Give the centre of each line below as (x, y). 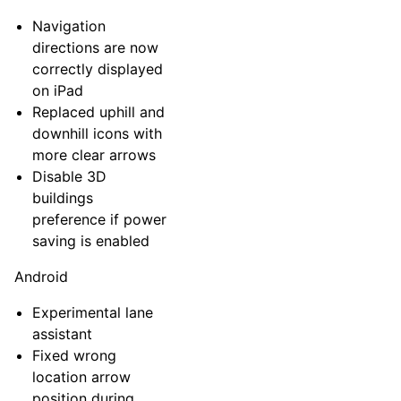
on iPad (58, 90)
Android (41, 277)
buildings (63, 198)
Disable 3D (69, 176)
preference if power (99, 219)
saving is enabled (91, 241)
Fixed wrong (74, 355)
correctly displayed (98, 69)
